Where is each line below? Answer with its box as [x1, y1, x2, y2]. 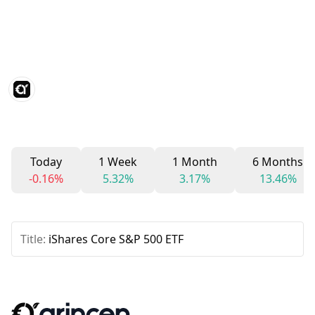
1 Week [98, 154, 137, 169]
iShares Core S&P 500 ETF [49, 231, 184, 247]
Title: [20, 231, 49, 247]
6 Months [252, 154, 303, 169]
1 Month [172, 154, 217, 169]
